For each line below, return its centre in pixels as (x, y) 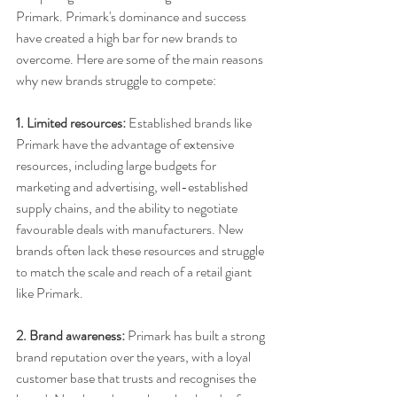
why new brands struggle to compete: (116, 81)
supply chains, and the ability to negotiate (128, 208)
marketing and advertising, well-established (133, 187)
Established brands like (190, 123)
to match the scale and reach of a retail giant (135, 272)
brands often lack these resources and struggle (141, 251)
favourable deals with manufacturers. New (131, 230)
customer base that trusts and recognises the (137, 378)
